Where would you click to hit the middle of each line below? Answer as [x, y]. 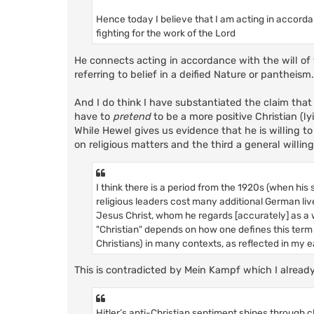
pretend [132, 116]
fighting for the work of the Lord [166, 33]
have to [94, 116]
